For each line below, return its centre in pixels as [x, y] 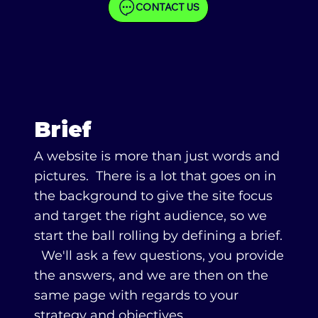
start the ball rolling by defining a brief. [158, 235]
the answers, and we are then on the [151, 275]
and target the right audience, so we [150, 215]
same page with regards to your [136, 295]
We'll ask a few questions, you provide [159, 255]
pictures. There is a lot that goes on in [155, 176]
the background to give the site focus [153, 196]
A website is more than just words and [157, 156]
